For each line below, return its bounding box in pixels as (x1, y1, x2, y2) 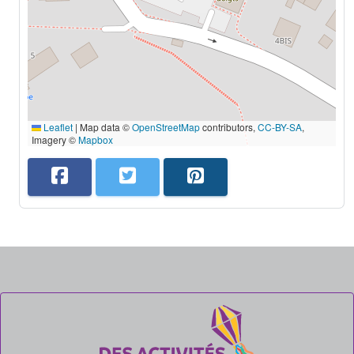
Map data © (77, 120, 132, 134)
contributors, (200, 120, 258, 134)
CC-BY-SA (258, 120, 302, 134)
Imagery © (32, 133, 78, 147)
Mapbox (78, 133, 113, 147)
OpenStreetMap (132, 120, 200, 134)
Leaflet (41, 120, 73, 134)
